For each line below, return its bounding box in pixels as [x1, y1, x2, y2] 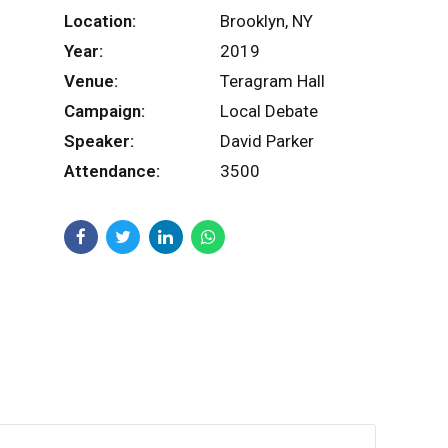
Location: [63, 10, 136, 31]
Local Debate [219, 100, 318, 121]
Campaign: [63, 100, 145, 121]
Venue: [63, 70, 118, 91]
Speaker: [63, 130, 134, 151]
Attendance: [63, 160, 160, 181]
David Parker [219, 130, 314, 151]
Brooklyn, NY [219, 10, 313, 31]
